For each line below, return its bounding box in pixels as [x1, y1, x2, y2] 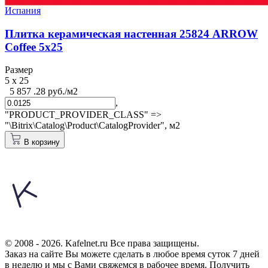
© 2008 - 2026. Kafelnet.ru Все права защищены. [5, 238, 199, 249]
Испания [5, 5, 41, 16]
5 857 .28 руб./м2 [10, 86, 78, 97]
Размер [5, 65, 33, 75]
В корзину [24, 138, 60, 147]
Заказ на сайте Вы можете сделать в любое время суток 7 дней [5, 249, 260, 260]
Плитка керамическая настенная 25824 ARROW [5, 27, 258, 40]
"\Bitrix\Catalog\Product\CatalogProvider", [5, 120, 169, 131]
